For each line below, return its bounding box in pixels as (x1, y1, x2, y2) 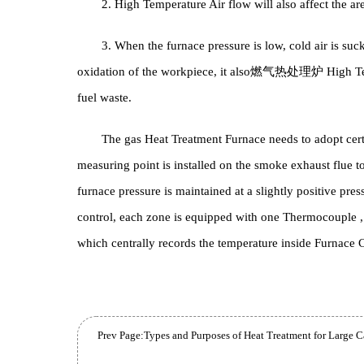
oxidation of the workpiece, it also (83, 152, 270, 167)
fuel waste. (83, 180, 142, 194)
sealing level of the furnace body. (83, 36, 266, 50)
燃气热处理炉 (269, 152, 349, 167)
